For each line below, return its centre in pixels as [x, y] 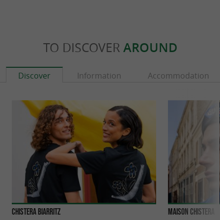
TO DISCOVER [83, 47]
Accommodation [179, 75]
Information [99, 75]
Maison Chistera [191, 211]
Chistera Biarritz [36, 211]
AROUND [150, 47]
